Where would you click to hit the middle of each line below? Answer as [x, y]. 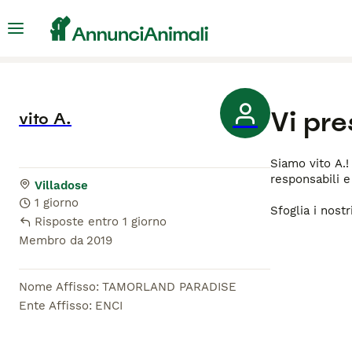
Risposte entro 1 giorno [101, 222]
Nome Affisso [57, 287]
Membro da [51, 241]
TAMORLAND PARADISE [169, 287]
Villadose [61, 186]
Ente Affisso [54, 306]
